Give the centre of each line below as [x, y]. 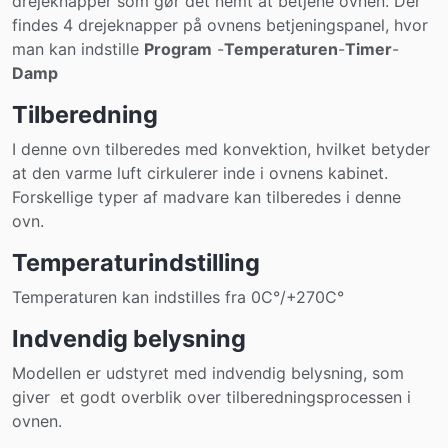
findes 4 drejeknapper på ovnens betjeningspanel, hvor [220, 25]
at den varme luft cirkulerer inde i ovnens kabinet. [200, 173]
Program [178, 49]
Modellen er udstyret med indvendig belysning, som [208, 373]
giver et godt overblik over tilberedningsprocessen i [211, 397]
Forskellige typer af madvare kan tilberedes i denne [206, 197]
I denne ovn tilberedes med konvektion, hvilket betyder [221, 149]
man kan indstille [78, 49]
